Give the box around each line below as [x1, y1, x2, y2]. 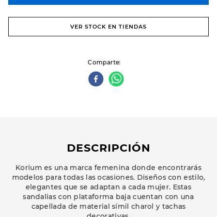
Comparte [88, 59, 120, 66]
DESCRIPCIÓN [66, 141, 151, 155]
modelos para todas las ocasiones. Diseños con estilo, [12, 173, 205, 182]
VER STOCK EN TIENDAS [70, 23, 147, 30]
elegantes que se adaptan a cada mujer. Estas [25, 183, 192, 191]
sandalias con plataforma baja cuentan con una [23, 192, 194, 201]
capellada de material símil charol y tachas [31, 202, 186, 211]
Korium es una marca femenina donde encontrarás [15, 163, 201, 172]
